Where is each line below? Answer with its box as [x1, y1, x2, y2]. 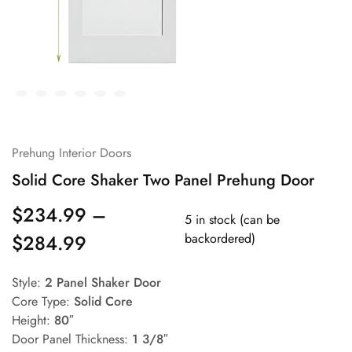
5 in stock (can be [184, 211, 280, 229]
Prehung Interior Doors [12, 144, 131, 162]
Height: [12, 311, 54, 329]
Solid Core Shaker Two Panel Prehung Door [12, 169, 314, 192]
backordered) [184, 229, 255, 247]
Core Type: [12, 292, 74, 310]
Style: [12, 273, 45, 291]
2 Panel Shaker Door [45, 273, 161, 291]
